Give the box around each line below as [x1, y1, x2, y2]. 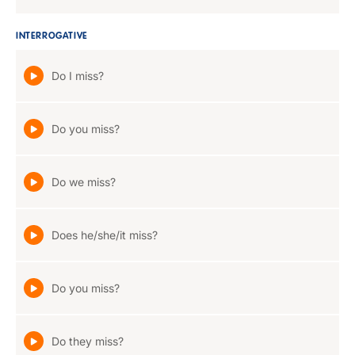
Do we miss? [52, 175, 116, 189]
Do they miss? [52, 334, 124, 348]
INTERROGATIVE [16, 32, 88, 41]
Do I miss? [52, 69, 104, 82]
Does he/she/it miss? [52, 228, 158, 242]
